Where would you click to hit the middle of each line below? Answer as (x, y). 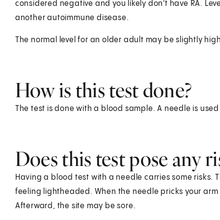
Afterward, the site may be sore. (76, 206)
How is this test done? (103, 90)
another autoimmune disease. (72, 18)
